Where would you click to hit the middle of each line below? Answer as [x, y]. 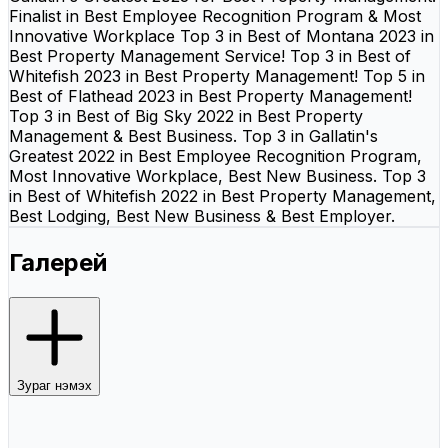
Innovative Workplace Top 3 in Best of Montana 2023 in [221, 35]
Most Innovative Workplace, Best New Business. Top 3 [217, 175]
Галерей [58, 262]
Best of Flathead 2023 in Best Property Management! [210, 95]
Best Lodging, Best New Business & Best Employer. [202, 215]
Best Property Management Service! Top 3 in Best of [210, 55]
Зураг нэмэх [54, 385]
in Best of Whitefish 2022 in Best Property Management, [222, 195]
